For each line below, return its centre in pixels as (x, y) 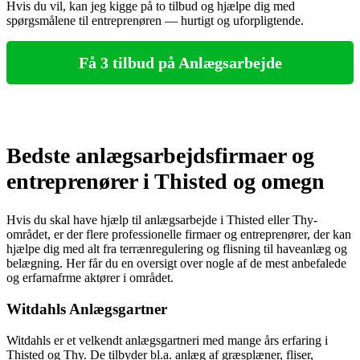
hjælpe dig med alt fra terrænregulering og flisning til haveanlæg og (177, 249)
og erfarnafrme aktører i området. (90, 278)
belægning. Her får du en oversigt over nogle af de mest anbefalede (176, 264)
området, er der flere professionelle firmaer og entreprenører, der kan (179, 235)
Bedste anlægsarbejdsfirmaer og (160, 156)
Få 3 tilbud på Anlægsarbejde (180, 62)
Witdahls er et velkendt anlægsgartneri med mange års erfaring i (167, 340)
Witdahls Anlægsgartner (87, 309)
